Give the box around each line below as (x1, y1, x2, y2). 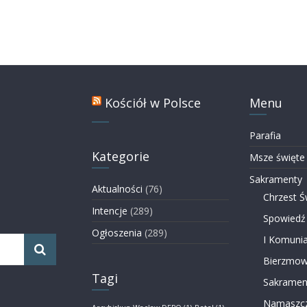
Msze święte (249, 150, 305, 164)
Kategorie (92, 147, 149, 164)
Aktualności (92, 182, 143, 195)
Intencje (92, 204, 127, 217)
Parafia (249, 128, 281, 142)
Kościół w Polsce (105, 94, 201, 111)
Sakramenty (249, 172, 302, 186)
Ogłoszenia (92, 225, 142, 239)
